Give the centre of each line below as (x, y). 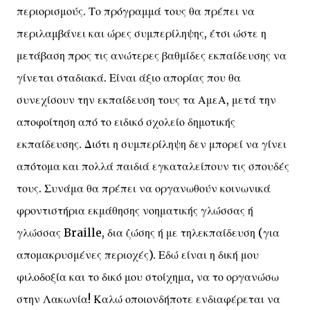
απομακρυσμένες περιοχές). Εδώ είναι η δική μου (138, 255)
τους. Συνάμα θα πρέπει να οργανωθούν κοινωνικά (144, 188)
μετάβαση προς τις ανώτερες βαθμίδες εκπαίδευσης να (152, 55)
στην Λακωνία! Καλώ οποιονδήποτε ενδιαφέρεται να (148, 299)
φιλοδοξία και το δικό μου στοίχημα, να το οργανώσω (148, 277)
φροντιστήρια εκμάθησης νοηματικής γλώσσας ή (135, 210)
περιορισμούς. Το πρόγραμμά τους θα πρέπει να (136, 11)
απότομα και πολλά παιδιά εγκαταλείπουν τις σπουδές (153, 166)
